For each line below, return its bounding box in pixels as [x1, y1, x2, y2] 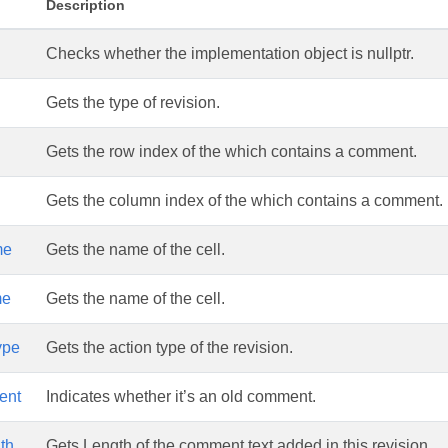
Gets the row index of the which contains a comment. [46, 143, 417, 160]
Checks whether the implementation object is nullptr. [46, 45, 414, 62]
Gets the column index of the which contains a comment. [46, 192, 443, 209]
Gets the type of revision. [46, 94, 220, 111]
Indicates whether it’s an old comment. [46, 388, 316, 405]
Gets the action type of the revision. [46, 339, 293, 356]
